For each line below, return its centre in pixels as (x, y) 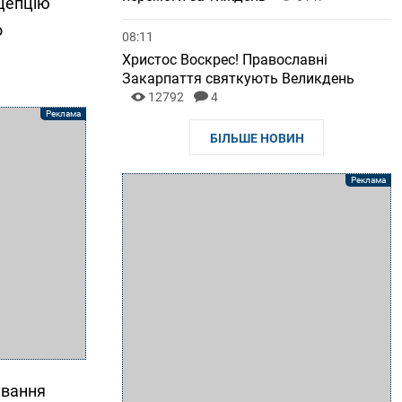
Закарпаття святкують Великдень (238, 79)
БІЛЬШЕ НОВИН (257, 138)
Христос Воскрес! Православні (225, 60)
